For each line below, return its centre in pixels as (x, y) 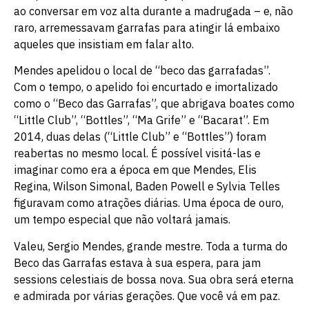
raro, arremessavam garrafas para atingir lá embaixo (147, 28)
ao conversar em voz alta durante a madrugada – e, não (153, 11)
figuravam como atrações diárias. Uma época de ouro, (149, 203)
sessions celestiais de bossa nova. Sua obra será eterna (154, 279)
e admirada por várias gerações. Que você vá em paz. (147, 296)
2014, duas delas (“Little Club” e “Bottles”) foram (140, 137)
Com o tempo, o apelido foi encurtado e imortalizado (146, 87)
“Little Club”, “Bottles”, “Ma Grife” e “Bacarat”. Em (141, 120)
